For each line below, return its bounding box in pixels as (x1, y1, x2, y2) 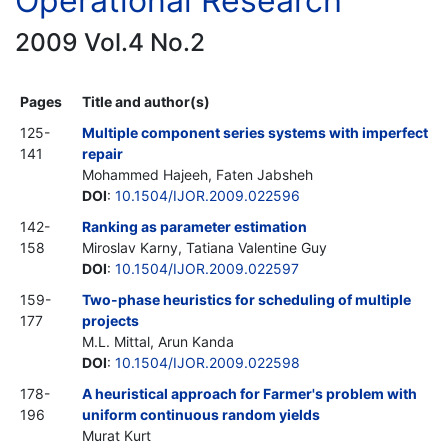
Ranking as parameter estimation (82, 217, 307, 235)
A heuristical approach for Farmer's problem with (82, 384, 417, 402)
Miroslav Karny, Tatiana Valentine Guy (82, 238, 327, 256)
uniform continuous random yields (82, 405, 320, 423)
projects (82, 311, 139, 329)
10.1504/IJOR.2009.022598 (115, 353, 300, 371)
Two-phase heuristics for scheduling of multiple (82, 290, 411, 308)
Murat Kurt (82, 426, 151, 444)
